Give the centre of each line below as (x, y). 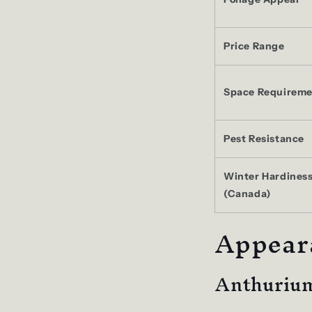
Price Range (254, 46)
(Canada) (247, 193)
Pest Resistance (264, 138)
